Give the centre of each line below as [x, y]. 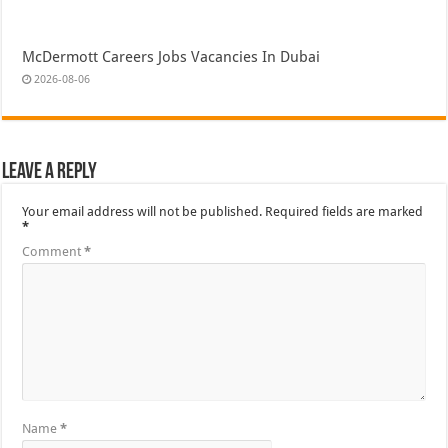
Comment [53, 252]
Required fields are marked [344, 212]
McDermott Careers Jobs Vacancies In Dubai [171, 57]
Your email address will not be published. [142, 212]
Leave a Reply [50, 173]
